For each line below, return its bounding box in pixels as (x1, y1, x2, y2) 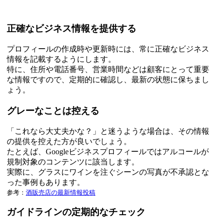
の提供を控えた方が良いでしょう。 (7, 137, 131, 145)
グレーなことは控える (7, 105, 99, 116)
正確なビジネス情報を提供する (7, 23, 136, 34)
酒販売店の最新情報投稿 (26, 188, 95, 196)
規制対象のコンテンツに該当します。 (7, 157, 139, 166)
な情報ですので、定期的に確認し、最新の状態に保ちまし (7, 75, 209, 84)
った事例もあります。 (7, 178, 85, 186)
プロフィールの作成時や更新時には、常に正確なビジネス (7, 45, 209, 54)
